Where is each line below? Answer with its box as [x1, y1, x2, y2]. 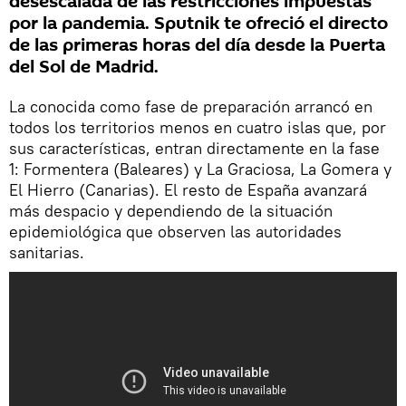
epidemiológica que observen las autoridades [9, 220, 342, 242]
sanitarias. [9, 241, 84, 263]
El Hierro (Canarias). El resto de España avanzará [9, 179, 367, 200]
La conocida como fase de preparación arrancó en [9, 95, 372, 117]
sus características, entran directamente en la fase [9, 137, 380, 159]
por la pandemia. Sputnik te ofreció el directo [9, 10, 388, 36]
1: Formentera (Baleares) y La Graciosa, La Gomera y [9, 158, 391, 179]
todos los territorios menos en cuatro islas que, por [9, 116, 386, 138]
